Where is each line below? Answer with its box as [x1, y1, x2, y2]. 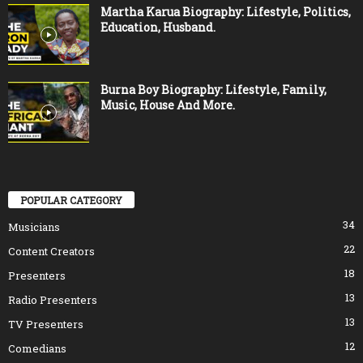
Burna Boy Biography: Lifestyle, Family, [100, 82, 327, 98]
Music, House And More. [100, 97, 235, 113]
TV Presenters [8, 317, 83, 332]
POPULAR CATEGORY [20, 194, 122, 207]
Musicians [8, 220, 60, 235]
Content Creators [8, 244, 95, 259]
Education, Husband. [100, 19, 216, 36]
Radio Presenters [8, 293, 97, 308]
